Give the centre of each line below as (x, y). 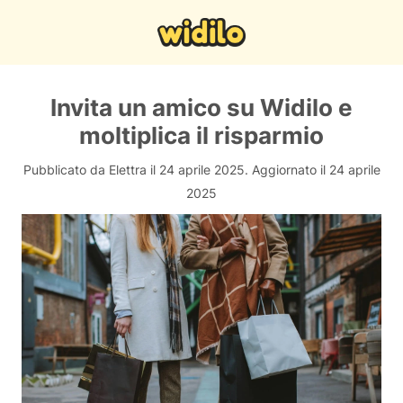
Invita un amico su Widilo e (201, 107)
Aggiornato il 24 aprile (314, 170)
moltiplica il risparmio (201, 135)
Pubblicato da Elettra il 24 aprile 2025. (135, 170)
